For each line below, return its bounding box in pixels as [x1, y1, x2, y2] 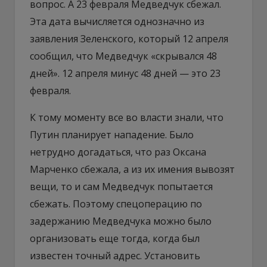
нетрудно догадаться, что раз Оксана [30, 145, 206, 159]
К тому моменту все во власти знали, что [30, 110, 223, 124]
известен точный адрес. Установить [30, 249, 200, 262]
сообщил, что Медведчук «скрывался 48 [30, 49, 217, 63]
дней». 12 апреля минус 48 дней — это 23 [30, 66, 221, 80]
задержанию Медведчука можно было [30, 214, 212, 228]
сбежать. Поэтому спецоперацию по [30, 197, 202, 210]
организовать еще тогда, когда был [30, 231, 200, 245]
